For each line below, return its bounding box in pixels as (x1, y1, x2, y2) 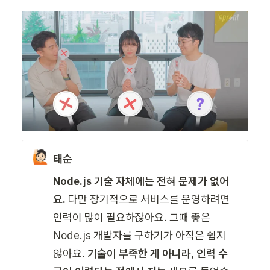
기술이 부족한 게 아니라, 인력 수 (87, 246, 228, 260)
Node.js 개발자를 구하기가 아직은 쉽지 (53, 228, 227, 242)
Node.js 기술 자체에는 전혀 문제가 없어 (53, 174, 230, 188)
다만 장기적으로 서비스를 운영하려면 (66, 192, 230, 206)
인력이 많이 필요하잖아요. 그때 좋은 (53, 210, 211, 224)
